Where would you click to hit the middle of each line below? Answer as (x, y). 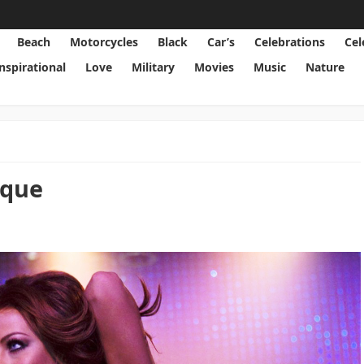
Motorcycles (104, 42)
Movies (214, 67)
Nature (325, 67)
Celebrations (290, 42)
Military (154, 67)
